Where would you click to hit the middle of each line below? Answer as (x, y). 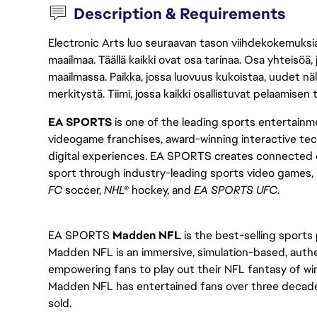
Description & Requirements (180, 14)
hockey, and (161, 190)
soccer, (85, 190)
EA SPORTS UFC (236, 190)
